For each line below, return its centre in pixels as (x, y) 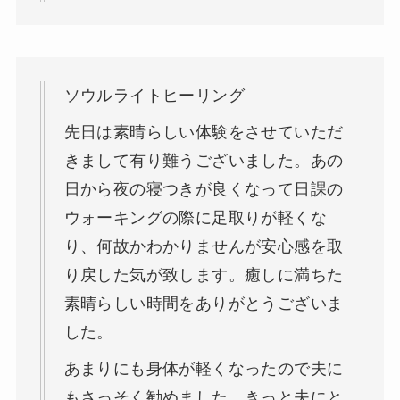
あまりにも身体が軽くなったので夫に (204, 369)
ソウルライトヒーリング (154, 96)
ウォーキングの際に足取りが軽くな (196, 218)
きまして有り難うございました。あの (204, 161)
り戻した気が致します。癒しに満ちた (204, 275)
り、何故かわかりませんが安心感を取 (204, 247)
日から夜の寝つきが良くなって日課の (204, 190)
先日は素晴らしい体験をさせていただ (204, 133)
